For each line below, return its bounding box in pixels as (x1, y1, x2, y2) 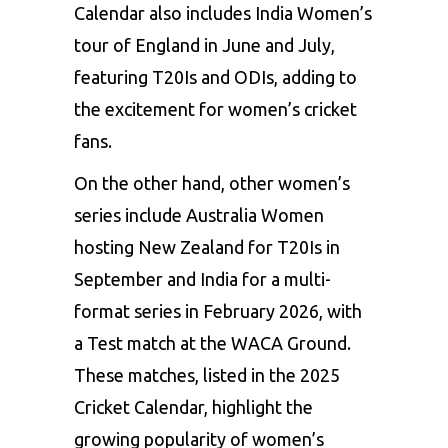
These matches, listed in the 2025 (74, 364, 340, 385)
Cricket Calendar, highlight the (74, 396, 313, 417)
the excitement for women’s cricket (74, 98, 357, 119)
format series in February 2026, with (74, 300, 362, 321)
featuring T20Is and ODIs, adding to (74, 66, 357, 87)
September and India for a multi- (74, 268, 331, 289)
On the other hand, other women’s (74, 172, 350, 193)
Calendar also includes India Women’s (74, 2, 372, 23)
